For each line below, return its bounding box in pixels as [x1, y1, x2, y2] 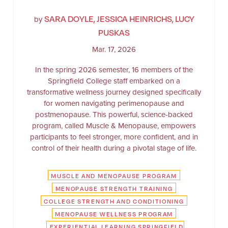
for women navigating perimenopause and [44, 98, 184, 108]
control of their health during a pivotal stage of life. [32, 142, 196, 153]
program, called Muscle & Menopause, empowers [32, 120, 196, 131]
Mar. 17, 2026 [92, 44, 136, 54]
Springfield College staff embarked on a [48, 75, 180, 86]
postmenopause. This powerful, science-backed [35, 109, 193, 120]
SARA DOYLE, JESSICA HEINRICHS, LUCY [44, 13, 194, 24]
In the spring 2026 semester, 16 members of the [35, 64, 193, 75]
